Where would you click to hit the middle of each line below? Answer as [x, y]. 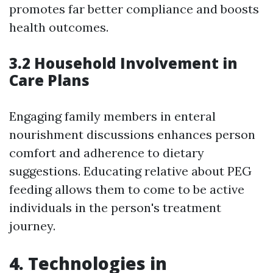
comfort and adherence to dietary [107, 153]
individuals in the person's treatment [115, 208]
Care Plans [49, 80]
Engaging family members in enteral [112, 116]
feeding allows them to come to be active [127, 190]
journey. [32, 226]
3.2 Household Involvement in [123, 63]
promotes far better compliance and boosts [134, 9]
